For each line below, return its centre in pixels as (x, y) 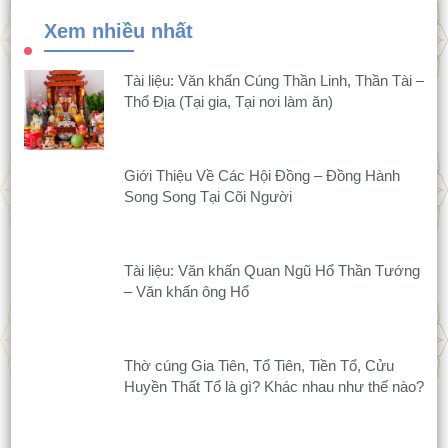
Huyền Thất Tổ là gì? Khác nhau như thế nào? (273, 387)
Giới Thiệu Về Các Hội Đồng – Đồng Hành (261, 176)
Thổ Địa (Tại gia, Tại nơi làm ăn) (228, 102)
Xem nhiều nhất (118, 31)
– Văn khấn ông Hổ (186, 292)
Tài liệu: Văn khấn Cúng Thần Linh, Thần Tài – (273, 81)
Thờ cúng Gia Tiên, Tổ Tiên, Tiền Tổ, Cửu (258, 366)
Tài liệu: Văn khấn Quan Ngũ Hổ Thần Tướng (271, 271)
